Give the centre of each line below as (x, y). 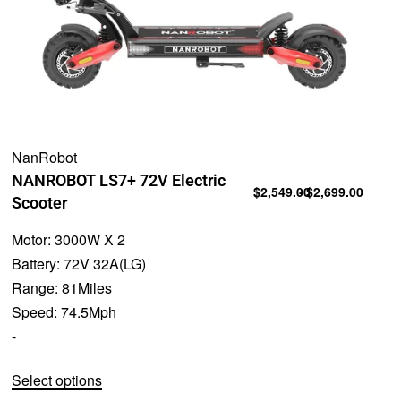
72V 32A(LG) (104, 263)
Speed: (36, 311)
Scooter (39, 202)
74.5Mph (88, 311)
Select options (56, 380)
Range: (36, 287)
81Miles (86, 287)
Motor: (33, 239)
